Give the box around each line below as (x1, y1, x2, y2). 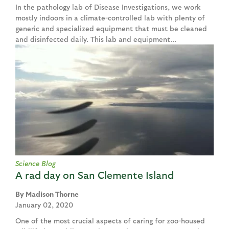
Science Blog (15, 159, 56, 168)
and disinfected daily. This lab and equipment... (15, 34, 176, 43)
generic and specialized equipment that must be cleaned (15, 24, 207, 33)
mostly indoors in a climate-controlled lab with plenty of (15, 13, 205, 22)
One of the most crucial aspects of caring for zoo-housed (15, 216, 205, 225)
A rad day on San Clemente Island (15, 169, 174, 181)
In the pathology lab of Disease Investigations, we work (15, 2, 201, 11)
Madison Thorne (26, 190, 79, 199)
